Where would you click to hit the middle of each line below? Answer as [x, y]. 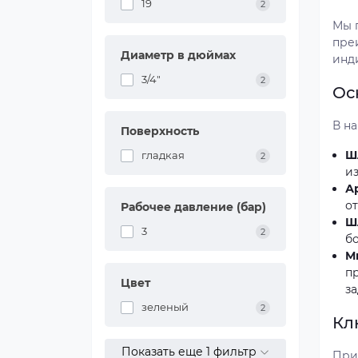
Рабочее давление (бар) [193, 207]
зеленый [165, 307]
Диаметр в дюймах [178, 55]
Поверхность [160, 131]
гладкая [163, 155]
